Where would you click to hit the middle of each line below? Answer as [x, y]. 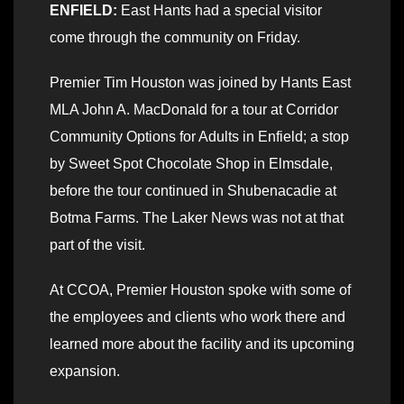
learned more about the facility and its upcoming [202, 344]
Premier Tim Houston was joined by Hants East [200, 83]
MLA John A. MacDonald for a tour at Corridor [194, 110]
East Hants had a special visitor [220, 11]
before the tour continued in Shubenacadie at [193, 191]
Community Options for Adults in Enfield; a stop [199, 137]
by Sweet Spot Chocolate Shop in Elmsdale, [191, 164]
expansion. [85, 372]
